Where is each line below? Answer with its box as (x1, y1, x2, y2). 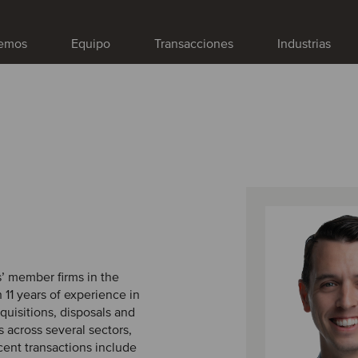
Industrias (277, 36, 331, 52)
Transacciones (154, 36, 233, 52)
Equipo (71, 36, 110, 52)
